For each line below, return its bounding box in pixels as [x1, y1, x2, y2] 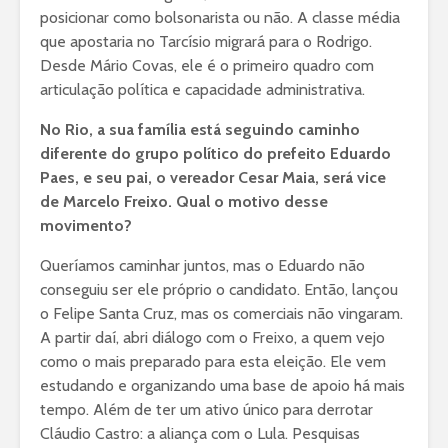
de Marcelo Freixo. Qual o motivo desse [40, 192, 328, 212]
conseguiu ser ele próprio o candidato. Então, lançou [40, 280, 398, 300]
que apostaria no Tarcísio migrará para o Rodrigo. [40, 32, 372, 52]
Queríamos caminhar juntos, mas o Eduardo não [40, 256, 365, 276]
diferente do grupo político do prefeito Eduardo [40, 144, 391, 164]
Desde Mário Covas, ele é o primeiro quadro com [40, 56, 374, 76]
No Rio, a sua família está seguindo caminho [40, 120, 360, 140]
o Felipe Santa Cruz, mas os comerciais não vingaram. [40, 304, 403, 324]
